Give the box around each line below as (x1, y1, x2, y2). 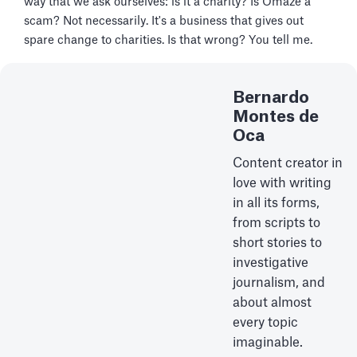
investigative (233, 256, 308, 269)
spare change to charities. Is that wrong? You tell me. (24, 33, 312, 46)
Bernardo (233, 89, 309, 106)
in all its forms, (233, 196, 320, 210)
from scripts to (233, 216, 320, 229)
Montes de (233, 108, 319, 125)
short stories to (233, 236, 322, 249)
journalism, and (233, 276, 325, 289)
